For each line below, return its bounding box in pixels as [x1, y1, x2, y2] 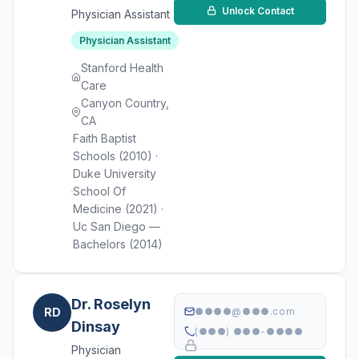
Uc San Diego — [73, 220, 161, 233]
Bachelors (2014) [73, 237, 163, 251]
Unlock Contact [219, 5, 294, 17]
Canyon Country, [81, 96, 170, 110]
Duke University [73, 167, 157, 180]
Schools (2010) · [73, 149, 159, 163]
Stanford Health [80, 61, 163, 75]
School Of [73, 184, 127, 198]
